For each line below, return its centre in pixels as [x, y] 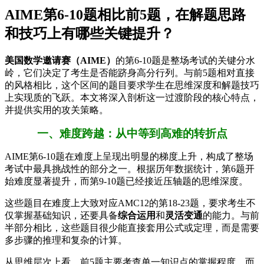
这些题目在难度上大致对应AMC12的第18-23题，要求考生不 [130, 203]
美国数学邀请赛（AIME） [60, 60]
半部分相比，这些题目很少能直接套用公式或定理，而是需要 [132, 227]
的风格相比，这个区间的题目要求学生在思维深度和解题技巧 [132, 85]
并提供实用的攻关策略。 [57, 110]
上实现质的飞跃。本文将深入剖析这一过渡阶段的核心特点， [132, 97]
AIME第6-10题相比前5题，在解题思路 [125, 14]
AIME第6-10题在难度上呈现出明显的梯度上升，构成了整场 [129, 156]
